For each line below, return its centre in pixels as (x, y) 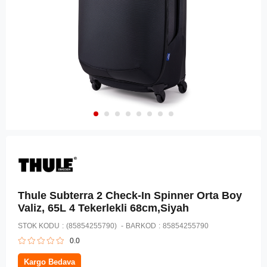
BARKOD (141, 226)
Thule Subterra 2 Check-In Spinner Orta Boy (130, 195)
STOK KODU (39, 226)
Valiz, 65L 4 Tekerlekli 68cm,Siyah (103, 208)
